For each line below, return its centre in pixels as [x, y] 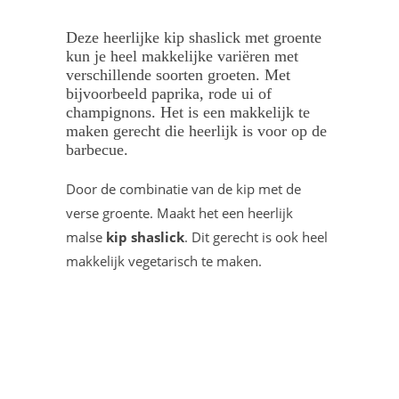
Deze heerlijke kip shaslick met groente [194, 37]
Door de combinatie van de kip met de [183, 189]
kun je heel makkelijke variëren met [182, 56]
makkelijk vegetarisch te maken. [164, 261]
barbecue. [97, 150]
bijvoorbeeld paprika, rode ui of [169, 94]
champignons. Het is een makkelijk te [188, 112]
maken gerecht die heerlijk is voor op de [196, 131]
